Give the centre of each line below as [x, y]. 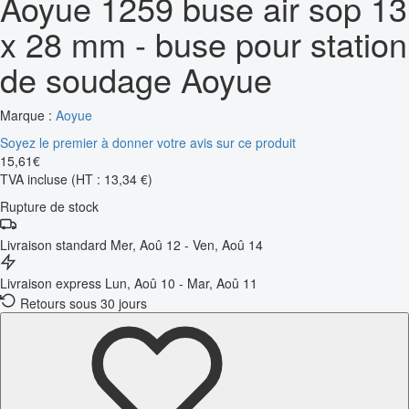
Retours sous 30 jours [84, 303]
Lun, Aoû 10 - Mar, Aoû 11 [181, 283]
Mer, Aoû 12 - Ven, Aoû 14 [187, 244]
